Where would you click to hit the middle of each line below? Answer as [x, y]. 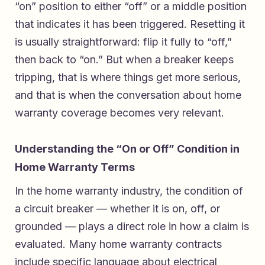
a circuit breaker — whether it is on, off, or [117, 209]
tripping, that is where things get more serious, [128, 77]
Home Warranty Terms [75, 167]
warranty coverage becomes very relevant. [119, 113]
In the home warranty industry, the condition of [129, 191]
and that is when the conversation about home [128, 95]
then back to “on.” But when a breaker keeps [124, 60]
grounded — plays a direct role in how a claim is [132, 227]
